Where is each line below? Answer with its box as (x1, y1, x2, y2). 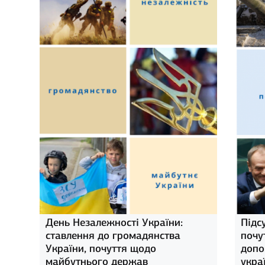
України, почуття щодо (46, 242, 157, 256)
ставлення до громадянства (46, 229, 181, 243)
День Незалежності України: (46, 216, 183, 230)
